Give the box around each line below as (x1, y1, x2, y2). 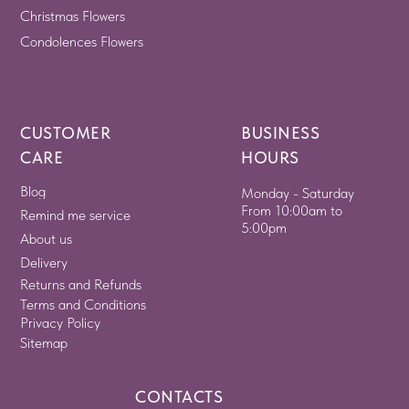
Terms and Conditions (20, 296, 147, 314)
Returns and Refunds (20, 276, 142, 294)
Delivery (20, 254, 68, 272)
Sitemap (20, 334, 68, 352)
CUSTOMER (20, 123, 111, 143)
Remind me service (20, 206, 131, 225)
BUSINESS (241, 123, 320, 143)
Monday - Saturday (241, 184, 355, 203)
